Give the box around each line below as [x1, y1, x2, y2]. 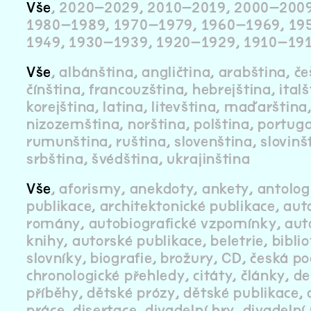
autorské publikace [72, 234, 203, 249]
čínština [26, 83, 81, 98]
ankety [201, 182, 250, 197]
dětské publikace [183, 286, 299, 301]
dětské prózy [87, 286, 176, 301]
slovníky [26, 251, 83, 267]
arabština [218, 65, 287, 81]
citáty [193, 269, 233, 284]
